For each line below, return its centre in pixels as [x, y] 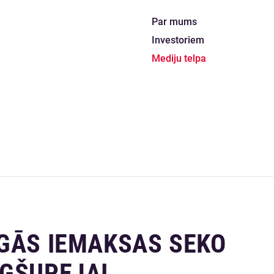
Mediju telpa [179, 58]
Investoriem [178, 40]
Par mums [174, 22]
